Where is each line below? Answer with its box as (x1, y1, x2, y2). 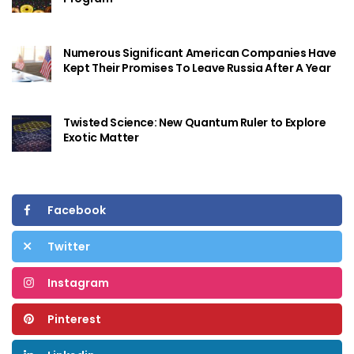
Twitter (47, 239, 90, 255)
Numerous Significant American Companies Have (63, 45, 337, 62)
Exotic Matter (63, 130, 139, 146)
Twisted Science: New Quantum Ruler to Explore (63, 115, 326, 131)
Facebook (47, 202, 106, 219)
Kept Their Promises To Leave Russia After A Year (63, 60, 331, 77)
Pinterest (47, 311, 101, 328)
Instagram (47, 275, 109, 292)
